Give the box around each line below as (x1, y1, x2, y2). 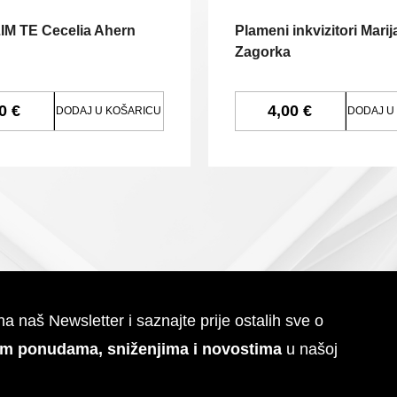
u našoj (282, 339, 338, 358)
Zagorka (235, 43, 291, 59)
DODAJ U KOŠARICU (55, 105, 161, 117)
